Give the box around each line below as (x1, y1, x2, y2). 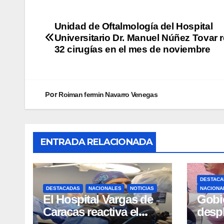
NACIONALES (88, 185, 121, 191)
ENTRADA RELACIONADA (40, 136, 152, 147)
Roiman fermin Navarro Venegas (58, 90, 157, 98)
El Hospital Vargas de (43, 192, 153, 206)
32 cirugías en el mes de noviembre (54, 43, 210, 54)
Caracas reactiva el (43, 204, 139, 218)
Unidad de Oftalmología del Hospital (54, 20, 213, 31)
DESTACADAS (46, 185, 80, 191)
